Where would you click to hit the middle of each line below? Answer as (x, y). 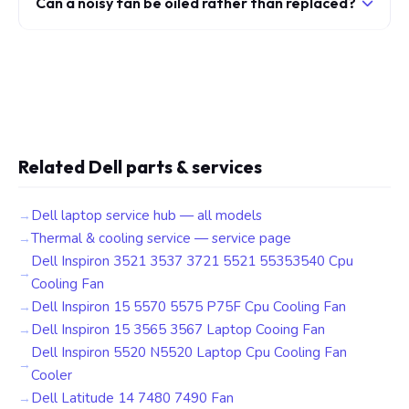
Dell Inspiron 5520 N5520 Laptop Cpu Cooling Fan (189, 352)
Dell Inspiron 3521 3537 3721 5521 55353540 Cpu (192, 261)
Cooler (52, 375)
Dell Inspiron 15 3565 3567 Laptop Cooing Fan (178, 330)
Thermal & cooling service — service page (161, 238)
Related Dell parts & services (140, 167)
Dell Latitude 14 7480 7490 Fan (132, 398)
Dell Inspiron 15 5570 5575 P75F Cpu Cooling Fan (189, 307)
